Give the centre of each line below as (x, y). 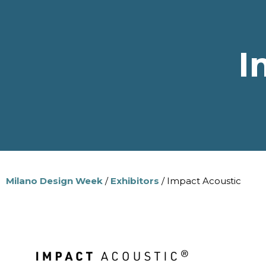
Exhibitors (135, 180)
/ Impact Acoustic (200, 180)
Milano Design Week (54, 180)
